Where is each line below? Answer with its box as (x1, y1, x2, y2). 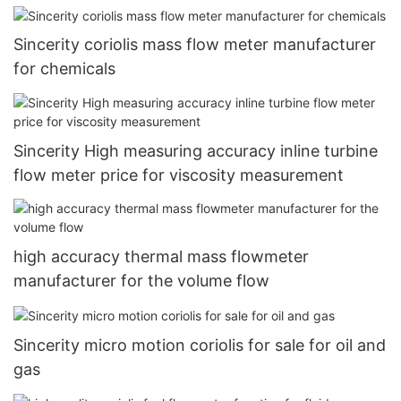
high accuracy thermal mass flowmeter (13, 247, 309, 267)
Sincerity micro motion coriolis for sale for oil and (13, 336, 386, 355)
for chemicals (13, 59, 115, 79)
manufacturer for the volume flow (13, 271, 269, 291)
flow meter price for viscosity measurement (13, 165, 344, 184)
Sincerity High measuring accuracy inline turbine (13, 141, 378, 160)
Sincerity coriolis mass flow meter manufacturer (13, 35, 376, 55)
